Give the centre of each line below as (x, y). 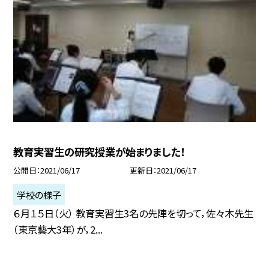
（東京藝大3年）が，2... (58, 230)
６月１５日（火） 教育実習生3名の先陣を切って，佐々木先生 (134, 213)
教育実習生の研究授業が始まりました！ (99, 152)
